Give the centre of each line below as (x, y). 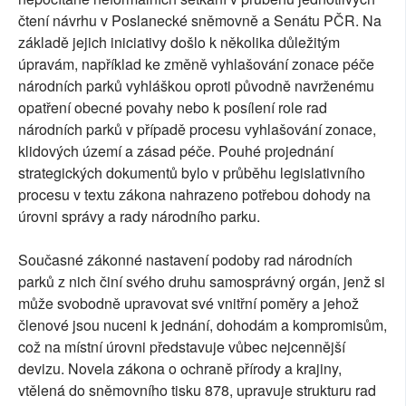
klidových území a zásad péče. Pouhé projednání (176, 150)
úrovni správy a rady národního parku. (139, 216)
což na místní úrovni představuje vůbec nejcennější (182, 346)
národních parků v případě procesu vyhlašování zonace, (197, 129)
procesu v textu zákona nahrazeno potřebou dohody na (194, 194)
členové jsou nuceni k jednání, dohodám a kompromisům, (203, 324)
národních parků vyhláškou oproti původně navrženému (196, 85)
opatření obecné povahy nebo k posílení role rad (173, 107)
